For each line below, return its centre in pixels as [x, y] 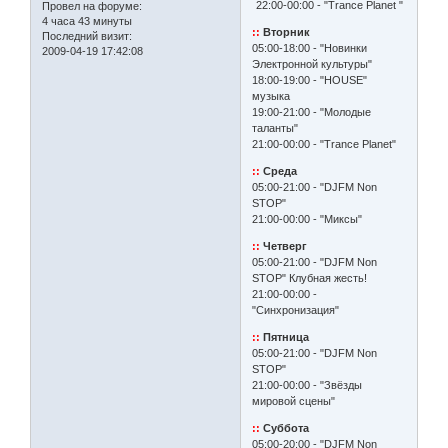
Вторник [285, 32]
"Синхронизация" [296, 310]
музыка [271, 96]
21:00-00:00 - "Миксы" [307, 219]
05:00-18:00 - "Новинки [310, 48]
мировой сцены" [294, 401]
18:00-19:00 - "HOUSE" [310, 80]
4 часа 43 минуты [87, 20]
